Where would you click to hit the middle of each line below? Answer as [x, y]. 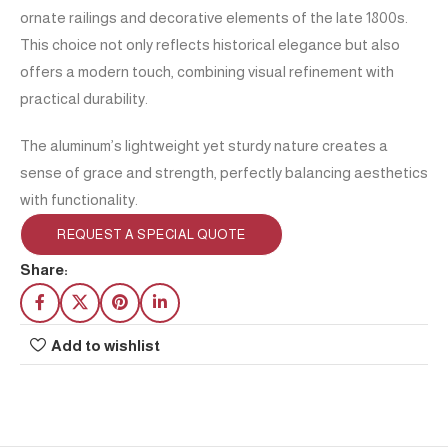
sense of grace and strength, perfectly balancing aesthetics [224, 172]
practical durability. [84, 98]
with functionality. [79, 199]
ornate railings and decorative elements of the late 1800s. [214, 17]
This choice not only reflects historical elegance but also [210, 44]
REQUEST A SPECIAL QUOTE [151, 234]
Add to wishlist [105, 345]
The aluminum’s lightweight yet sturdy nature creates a [204, 145]
